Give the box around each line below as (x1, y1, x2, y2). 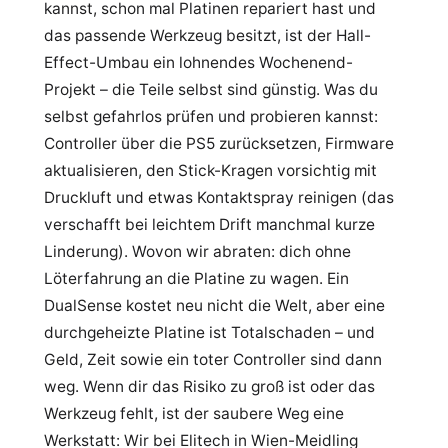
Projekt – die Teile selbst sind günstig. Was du (44, 80, 378, 99)
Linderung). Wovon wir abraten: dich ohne (44, 242, 351, 261)
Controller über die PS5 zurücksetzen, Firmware (44, 134, 394, 153)
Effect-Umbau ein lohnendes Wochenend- (44, 53, 353, 72)
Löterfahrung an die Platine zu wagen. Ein (44, 269, 349, 288)
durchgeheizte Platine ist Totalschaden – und (44, 323, 375, 342)
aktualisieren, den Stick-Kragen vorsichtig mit (44, 161, 377, 180)
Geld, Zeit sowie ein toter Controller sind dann (44, 350, 382, 369)
